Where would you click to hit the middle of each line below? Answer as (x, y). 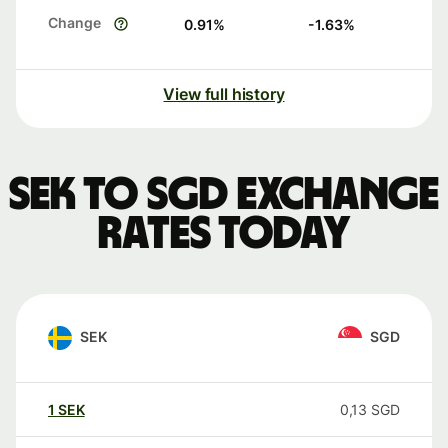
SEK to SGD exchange (224, 195)
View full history (224, 94)
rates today (224, 234)
